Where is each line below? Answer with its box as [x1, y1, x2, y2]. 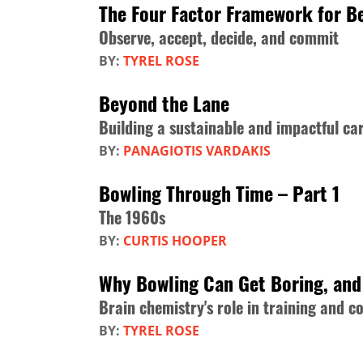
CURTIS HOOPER [123, 231, 227, 250]
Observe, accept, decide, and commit [99, 24, 339, 49]
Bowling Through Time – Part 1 [99, 177, 340, 207]
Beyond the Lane [99, 88, 229, 117]
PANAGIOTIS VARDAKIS [123, 141, 271, 160]
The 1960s [99, 204, 165, 229]
